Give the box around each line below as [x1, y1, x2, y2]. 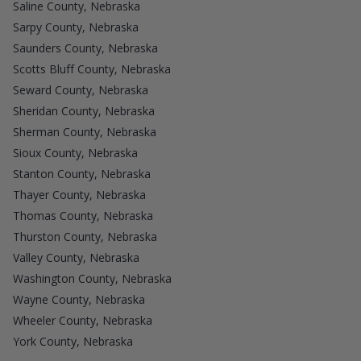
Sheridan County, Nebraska [13, 102, 155, 118]
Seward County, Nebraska [13, 81, 148, 98]
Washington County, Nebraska [13, 270, 172, 286]
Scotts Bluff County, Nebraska [13, 60, 171, 77]
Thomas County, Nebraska [13, 207, 153, 223]
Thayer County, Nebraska [13, 186, 146, 202]
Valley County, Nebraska [13, 249, 139, 265]
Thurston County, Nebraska [13, 228, 157, 244]
